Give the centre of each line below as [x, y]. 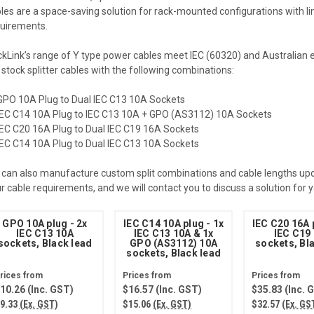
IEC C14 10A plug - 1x [174, 224]
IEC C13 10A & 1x [173, 234]
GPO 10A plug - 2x [45, 224]
